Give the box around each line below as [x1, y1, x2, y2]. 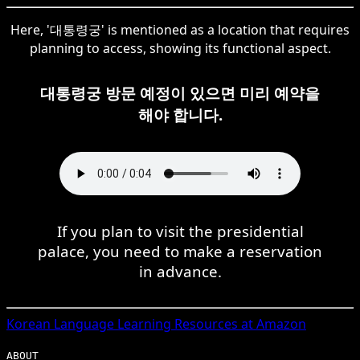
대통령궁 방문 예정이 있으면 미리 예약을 [40, 82, 320, 103]
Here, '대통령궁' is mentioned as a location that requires [10, 20, 350, 39]
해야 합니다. [137, 104, 223, 125]
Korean [6, 314, 51, 333]
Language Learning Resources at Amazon [51, 314, 306, 333]
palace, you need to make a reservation [38, 240, 322, 261]
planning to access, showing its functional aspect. [29, 39, 331, 57]
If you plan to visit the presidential [56, 220, 304, 241]
